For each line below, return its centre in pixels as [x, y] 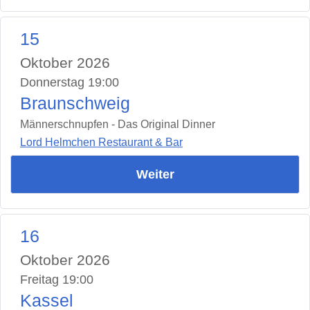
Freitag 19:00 [57, 280]
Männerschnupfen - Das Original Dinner [118, 124]
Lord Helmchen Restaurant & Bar [101, 143]
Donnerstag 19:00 [70, 82]
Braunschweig [75, 103]
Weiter [155, 175]
